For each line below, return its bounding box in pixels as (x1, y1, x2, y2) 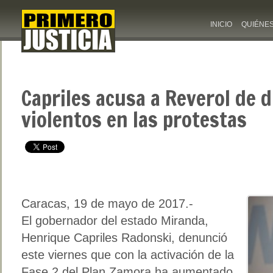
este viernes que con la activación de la (21, 247, 234, 261)
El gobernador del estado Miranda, (21, 213, 208, 227)
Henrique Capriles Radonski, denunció (21, 230, 227, 244)
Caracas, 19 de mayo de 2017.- (21, 196, 193, 210)
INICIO (210, 20, 232, 29)
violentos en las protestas (21, 105, 247, 134)
